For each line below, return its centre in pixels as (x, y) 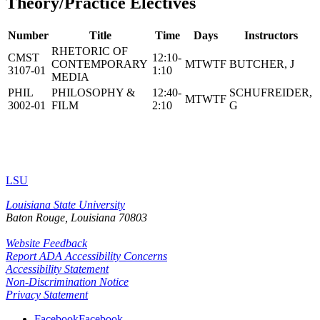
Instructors (271, 35)
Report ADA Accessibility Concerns (86, 256)
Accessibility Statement (57, 269)
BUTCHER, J (262, 64)
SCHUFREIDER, (271, 92)
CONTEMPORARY (99, 64)
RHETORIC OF (90, 51)
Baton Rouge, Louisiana (61, 217)
